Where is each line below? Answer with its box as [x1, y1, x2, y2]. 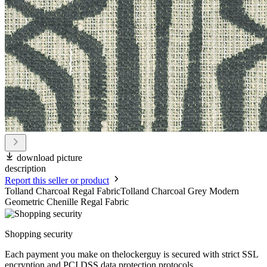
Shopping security [5, 229, 73, 240]
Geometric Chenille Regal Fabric [5, 197, 129, 207]
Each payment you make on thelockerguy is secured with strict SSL [5, 249, 258, 260]
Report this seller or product [5, 175, 109, 186]
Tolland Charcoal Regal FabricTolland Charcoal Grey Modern [5, 186, 239, 197]
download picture [17, 153, 82, 163]
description [5, 163, 46, 174]
